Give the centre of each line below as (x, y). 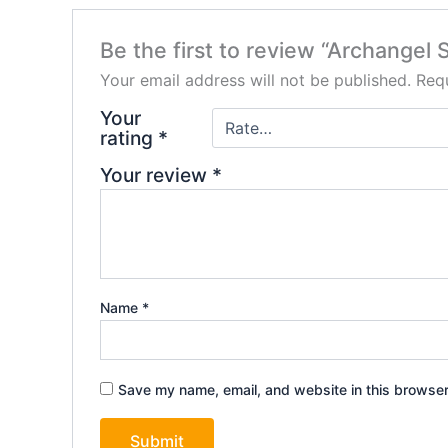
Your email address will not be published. (255, 79)
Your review (155, 174)
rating (128, 137)
